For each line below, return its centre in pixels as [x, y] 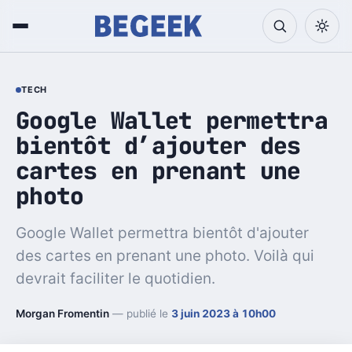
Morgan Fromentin [62, 313]
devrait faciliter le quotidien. [115, 278]
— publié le [140, 313]
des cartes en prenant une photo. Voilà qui [165, 255]
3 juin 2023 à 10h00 [224, 313]
